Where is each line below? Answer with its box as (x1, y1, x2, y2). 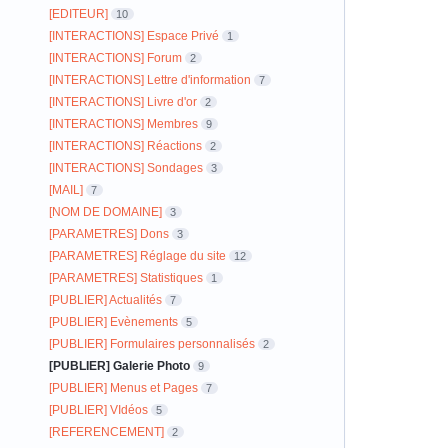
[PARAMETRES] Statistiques (48, 271, 203, 285)
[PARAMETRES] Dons (48, 227, 169, 241)
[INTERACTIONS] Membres (48, 117, 198, 131)
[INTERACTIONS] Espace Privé (48, 29, 219, 43)
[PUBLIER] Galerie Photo (48, 359, 190, 373)
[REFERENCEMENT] (48, 425, 164, 439)
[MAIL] (48, 183, 83, 197)
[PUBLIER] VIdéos (48, 403, 148, 417)
